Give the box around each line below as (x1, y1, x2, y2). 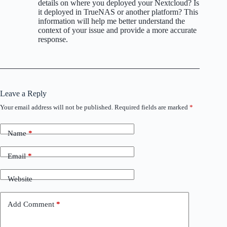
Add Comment (8, 200, 54, 209)
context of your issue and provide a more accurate (38, 25, 197, 34)
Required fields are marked (115, 103, 190, 111)
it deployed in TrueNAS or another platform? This (38, 7, 198, 16)
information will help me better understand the (38, 16, 185, 25)
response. (38, 34, 68, 44)
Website (8, 175, 32, 183)
